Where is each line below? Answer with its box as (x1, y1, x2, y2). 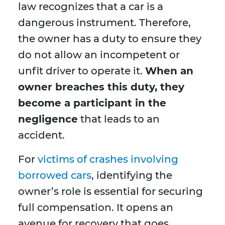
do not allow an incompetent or (18, 49, 180, 61)
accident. (18, 129, 65, 142)
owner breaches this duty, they (18, 81, 184, 93)
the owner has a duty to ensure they (18, 33, 201, 45)
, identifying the (91, 169, 172, 182)
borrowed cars (18, 169, 91, 182)
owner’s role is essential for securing (18, 185, 203, 198)
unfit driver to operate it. (18, 65, 145, 77)
